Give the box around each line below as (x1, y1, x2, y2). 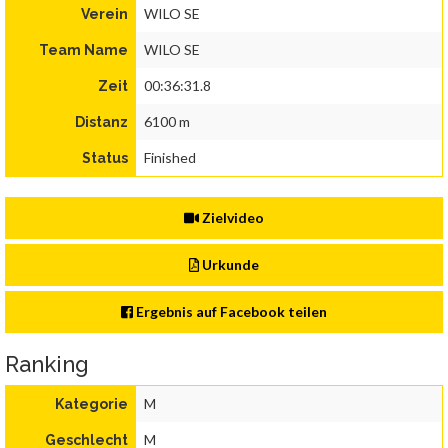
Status (82, 150, 128, 167)
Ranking (5, 351, 89, 378)
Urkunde (199, 256, 260, 274)
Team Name (39, 42, 128, 59)
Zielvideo (199, 209, 265, 227)
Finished (144, 149, 196, 167)
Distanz (75, 114, 128, 131)
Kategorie (55, 396, 128, 413)
